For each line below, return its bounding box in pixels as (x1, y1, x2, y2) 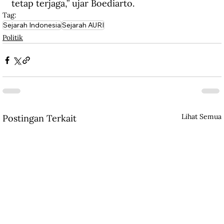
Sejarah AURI (62, 20, 104, 30)
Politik (2, 33, 23, 42)
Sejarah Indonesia (3, 20, 61, 30)
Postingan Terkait (2, 112, 76, 124)
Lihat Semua (181, 112, 221, 121)
